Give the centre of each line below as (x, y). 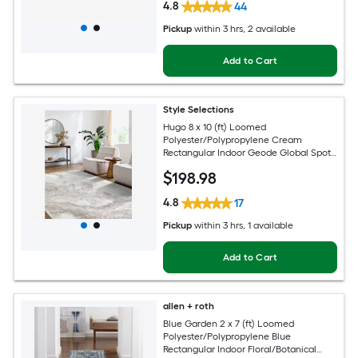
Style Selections (199, 109)
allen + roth (189, 306)
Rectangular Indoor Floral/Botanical (240, 350)
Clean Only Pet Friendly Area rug (235, 166)
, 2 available (270, 28)
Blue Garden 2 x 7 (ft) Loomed (229, 324)
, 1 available (268, 225)
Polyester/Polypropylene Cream (233, 140)
